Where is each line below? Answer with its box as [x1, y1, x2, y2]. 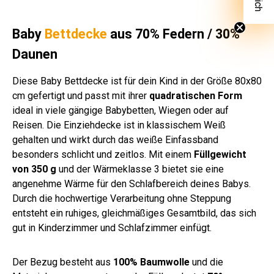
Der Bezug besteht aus [12, 256, 113, 268]
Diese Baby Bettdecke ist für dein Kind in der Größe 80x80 [12, 75, 262, 87]
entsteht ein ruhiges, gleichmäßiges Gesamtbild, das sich [12, 207, 256, 220]
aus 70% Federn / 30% [107, 26, 240, 42]
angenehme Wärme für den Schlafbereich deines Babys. [12, 178, 251, 190]
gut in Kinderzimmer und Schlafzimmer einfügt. [12, 222, 212, 234]
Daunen [12, 46, 57, 62]
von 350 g [12, 163, 56, 176]
